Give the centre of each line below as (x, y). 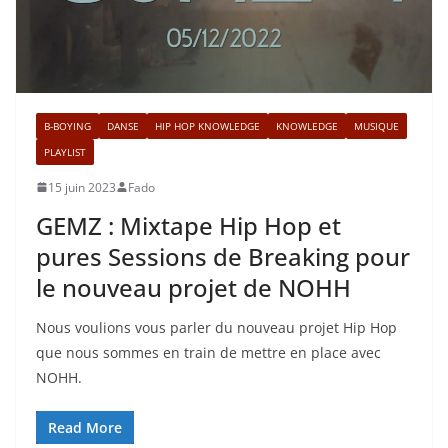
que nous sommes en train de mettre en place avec (208, 352)
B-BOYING (67, 125)
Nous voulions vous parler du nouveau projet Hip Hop (216, 327)
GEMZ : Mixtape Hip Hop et (188, 225)
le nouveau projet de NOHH (193, 287)
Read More (85, 427)
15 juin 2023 (82, 187)
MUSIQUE (376, 125)
